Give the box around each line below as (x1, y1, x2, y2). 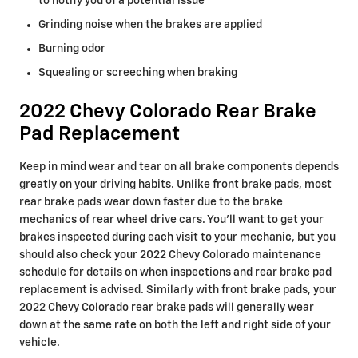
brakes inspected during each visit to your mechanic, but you (19, 232, 336, 243)
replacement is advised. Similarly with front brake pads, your (19, 284, 336, 296)
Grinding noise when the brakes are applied (38, 19, 262, 30)
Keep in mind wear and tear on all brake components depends (19, 161, 339, 173)
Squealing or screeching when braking (38, 67, 237, 78)
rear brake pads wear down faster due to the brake (19, 197, 283, 208)
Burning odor (38, 43, 105, 54)
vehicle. (19, 337, 60, 348)
